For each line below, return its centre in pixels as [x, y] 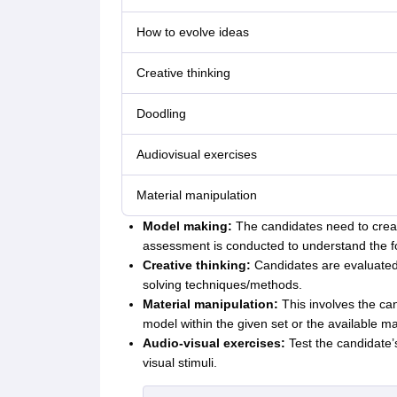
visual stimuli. [179, 363]
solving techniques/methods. [222, 285]
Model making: [189, 226]
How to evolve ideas [192, 32]
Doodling [161, 114]
